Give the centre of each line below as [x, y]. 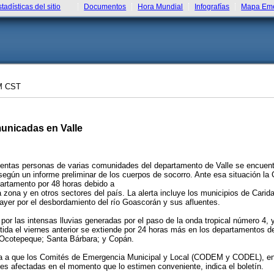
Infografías [212, 7]
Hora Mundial [161, 7]
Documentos [105, 7]
